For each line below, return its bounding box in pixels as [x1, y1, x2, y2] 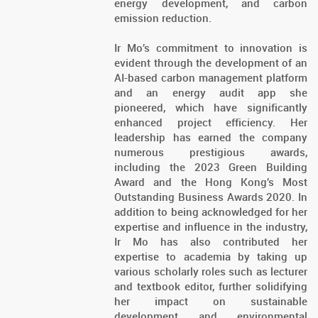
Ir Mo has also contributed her [114, 234, 307, 249]
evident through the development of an [114, 55, 307, 70]
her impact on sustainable [114, 294, 307, 309]
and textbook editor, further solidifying [114, 279, 307, 294]
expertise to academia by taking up [114, 249, 307, 264]
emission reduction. [114, 11, 215, 26]
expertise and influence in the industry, [114, 219, 307, 234]
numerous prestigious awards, [114, 145, 307, 160]
